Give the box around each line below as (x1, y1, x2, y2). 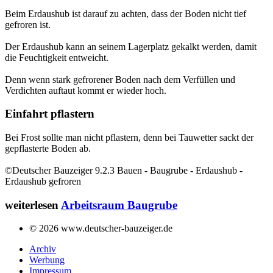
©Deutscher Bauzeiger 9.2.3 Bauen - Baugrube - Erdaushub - (5, 165, 243, 175)
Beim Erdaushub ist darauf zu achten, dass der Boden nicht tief (5, 8, 246, 19)
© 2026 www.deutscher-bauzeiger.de (29, 223, 172, 234)
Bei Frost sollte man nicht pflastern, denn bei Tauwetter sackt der (5, 132, 253, 143)
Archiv (29, 244, 56, 255)
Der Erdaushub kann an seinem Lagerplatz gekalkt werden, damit (5, 41, 257, 52)
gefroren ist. (5, 19, 51, 30)
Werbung (29, 255, 65, 266)
